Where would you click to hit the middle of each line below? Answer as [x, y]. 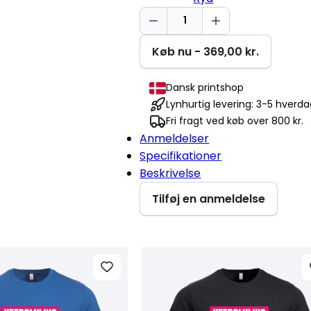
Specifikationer [181, 155]
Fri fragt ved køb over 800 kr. [235, 121]
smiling [158, 32]
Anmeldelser [175, 138]
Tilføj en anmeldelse [209, 199]
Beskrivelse [170, 173]
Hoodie [158, 67]
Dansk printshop [205, 88]
